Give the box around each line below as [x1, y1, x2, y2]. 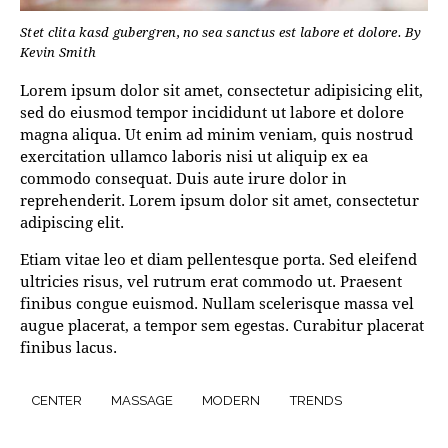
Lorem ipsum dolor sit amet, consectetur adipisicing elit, [20, 79, 423, 100]
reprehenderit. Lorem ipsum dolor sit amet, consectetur [20, 189, 419, 210]
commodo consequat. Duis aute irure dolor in [20, 167, 347, 188]
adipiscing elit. [20, 211, 124, 232]
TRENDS [289, 393, 342, 409]
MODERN [202, 393, 261, 409]
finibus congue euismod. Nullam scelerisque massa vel [20, 292, 414, 313]
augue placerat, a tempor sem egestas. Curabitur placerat [20, 314, 424, 335]
